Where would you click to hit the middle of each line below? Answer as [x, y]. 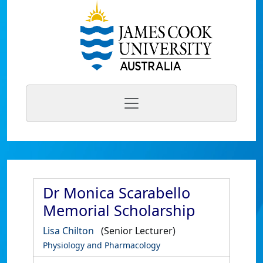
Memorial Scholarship [119, 210]
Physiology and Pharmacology [102, 245]
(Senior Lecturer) [138, 231]
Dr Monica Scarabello [117, 193]
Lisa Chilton [68, 231]
